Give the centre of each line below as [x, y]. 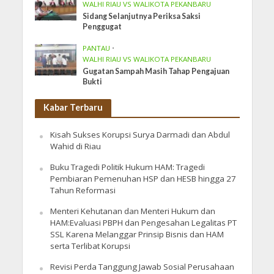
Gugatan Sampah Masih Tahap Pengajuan [156, 72]
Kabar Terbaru [73, 108]
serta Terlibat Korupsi [90, 246]
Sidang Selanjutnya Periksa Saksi [142, 17]
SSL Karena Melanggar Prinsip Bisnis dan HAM [137, 235]
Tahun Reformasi [83, 191]
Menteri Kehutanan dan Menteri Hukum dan [132, 211]
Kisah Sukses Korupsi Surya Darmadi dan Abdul [140, 135]
